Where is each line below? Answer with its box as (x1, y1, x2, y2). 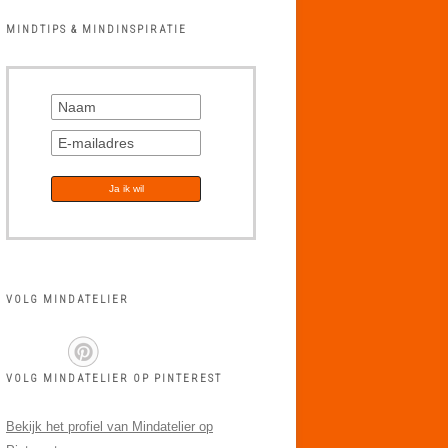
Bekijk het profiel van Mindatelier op (6, 419, 213, 434)
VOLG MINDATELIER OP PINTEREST (6, 372, 222, 385)
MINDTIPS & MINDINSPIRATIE (6, 23, 187, 36)
